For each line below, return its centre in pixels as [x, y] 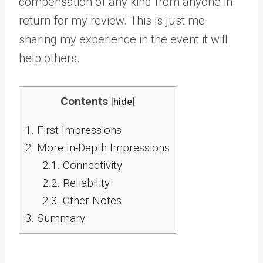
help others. [49, 58]
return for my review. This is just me [112, 21]
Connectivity [91, 165]
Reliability [85, 183]
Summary [60, 218]
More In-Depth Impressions [102, 148]
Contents [84, 101]
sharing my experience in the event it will [123, 39]
